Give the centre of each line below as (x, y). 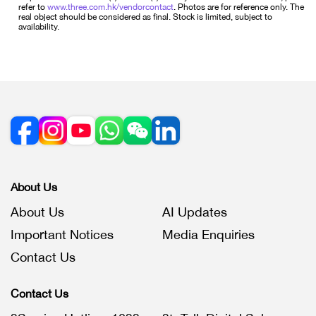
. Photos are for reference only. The (239, 7)
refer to (33, 7)
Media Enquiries (208, 235)
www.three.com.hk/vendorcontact (110, 7)
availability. (39, 27)
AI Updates (195, 212)
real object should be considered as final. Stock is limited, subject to (145, 17)
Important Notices (62, 235)
